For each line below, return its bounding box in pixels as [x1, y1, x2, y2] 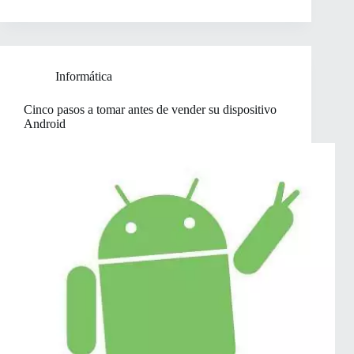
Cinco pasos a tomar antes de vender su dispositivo [24, 103, 277, 117]
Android [24, 117, 66, 131]
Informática [55, 70, 112, 84]
